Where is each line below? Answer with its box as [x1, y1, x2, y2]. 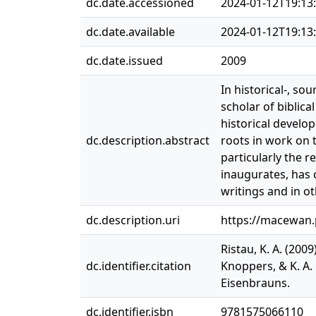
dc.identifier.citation [86, 258, 191, 274]
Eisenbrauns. [221, 275, 290, 291]
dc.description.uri [86, 212, 180, 228]
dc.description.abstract [86, 133, 209, 148]
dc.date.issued [86, 53, 163, 68]
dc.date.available [86, 24, 175, 39]
